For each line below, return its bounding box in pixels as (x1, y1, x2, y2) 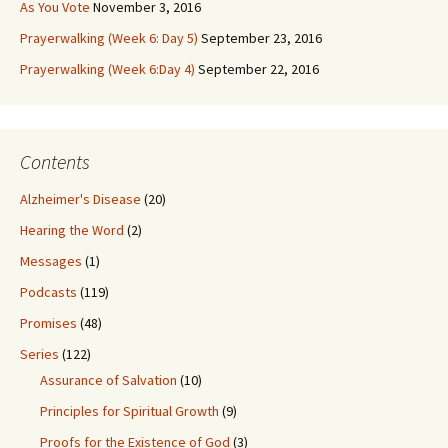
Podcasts (20, 283, 77, 301)
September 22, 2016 (198, 60, 319, 78)
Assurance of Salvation (40, 371, 177, 389)
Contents (20, 149, 90, 174)
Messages (20, 252, 82, 270)
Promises (20, 314, 77, 332)
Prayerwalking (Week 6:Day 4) (20, 60, 195, 78)
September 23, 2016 (201, 29, 322, 47)
